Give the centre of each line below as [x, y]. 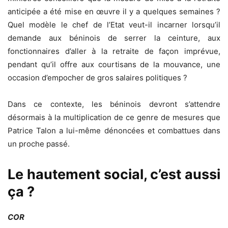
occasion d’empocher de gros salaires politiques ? [97, 77]
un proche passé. [39, 144]
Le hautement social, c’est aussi [114, 174]
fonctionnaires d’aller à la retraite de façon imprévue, [114, 51]
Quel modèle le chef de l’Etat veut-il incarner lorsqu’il [114, 24]
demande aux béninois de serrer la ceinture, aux [114, 38]
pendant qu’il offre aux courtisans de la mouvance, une [114, 64]
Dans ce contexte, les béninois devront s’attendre [114, 104]
